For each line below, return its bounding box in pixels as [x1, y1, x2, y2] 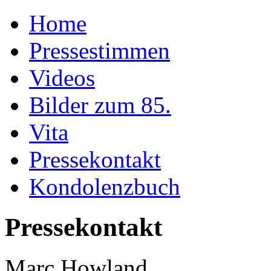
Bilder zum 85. [29, 92, 171, 118]
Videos [29, 65, 95, 91]
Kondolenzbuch [29, 174, 180, 200]
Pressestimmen [29, 38, 170, 64]
